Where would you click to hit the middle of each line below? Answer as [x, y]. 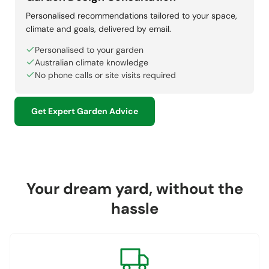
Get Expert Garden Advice [85, 111]
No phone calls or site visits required [105, 75]
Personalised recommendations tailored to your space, [131, 15]
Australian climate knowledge [92, 62]
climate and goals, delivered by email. [98, 29]
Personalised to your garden [89, 50]
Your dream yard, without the [134, 189]
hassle [134, 208]
